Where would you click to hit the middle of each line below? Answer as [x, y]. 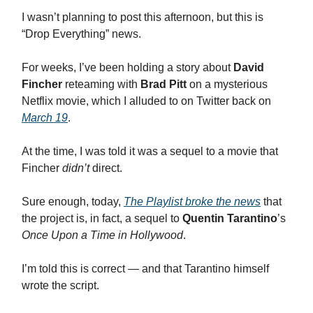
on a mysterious [227, 84]
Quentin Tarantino [230, 218]
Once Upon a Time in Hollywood [102, 235]
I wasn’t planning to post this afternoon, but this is [143, 17]
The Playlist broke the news [192, 201]
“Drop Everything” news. [81, 34]
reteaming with [100, 84]
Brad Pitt [162, 84]
